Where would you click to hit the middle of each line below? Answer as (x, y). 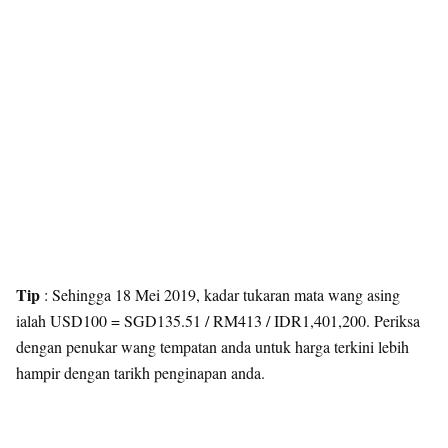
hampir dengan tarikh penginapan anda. (140, 372)
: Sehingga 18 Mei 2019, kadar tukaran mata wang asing (220, 294)
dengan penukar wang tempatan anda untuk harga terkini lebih (212, 346)
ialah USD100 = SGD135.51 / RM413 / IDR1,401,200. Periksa (218, 320)
